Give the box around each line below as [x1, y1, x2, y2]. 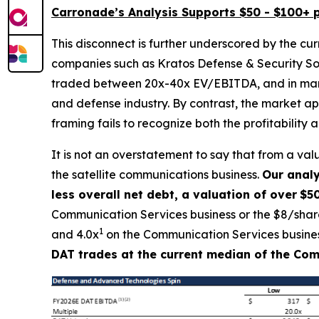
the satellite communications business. [51, 167, 262, 182]
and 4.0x [51, 226, 99, 241]
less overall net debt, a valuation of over [51, 187, 297, 202]
